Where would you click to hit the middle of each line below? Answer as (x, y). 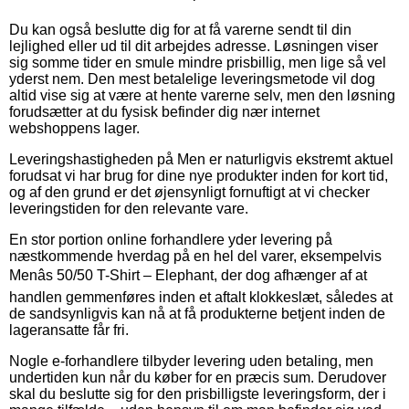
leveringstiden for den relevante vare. (129, 208)
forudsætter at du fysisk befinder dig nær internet (164, 111)
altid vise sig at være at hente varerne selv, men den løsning (202, 95)
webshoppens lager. (74, 128)
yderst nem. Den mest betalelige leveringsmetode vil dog (192, 79)
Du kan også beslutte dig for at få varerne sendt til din (180, 29)
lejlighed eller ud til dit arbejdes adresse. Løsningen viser (194, 46)
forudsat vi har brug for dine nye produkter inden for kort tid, (199, 175)
